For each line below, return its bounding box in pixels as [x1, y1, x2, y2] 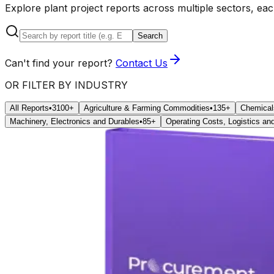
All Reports [10, 103, 49, 113]
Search [138, 31, 163, 40]
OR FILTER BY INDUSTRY [5, 78, 128, 91]
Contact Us [116, 56, 168, 69]
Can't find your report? [5, 56, 113, 69]
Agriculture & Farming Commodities [84, 103, 210, 113]
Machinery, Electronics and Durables [10, 116, 139, 126]
